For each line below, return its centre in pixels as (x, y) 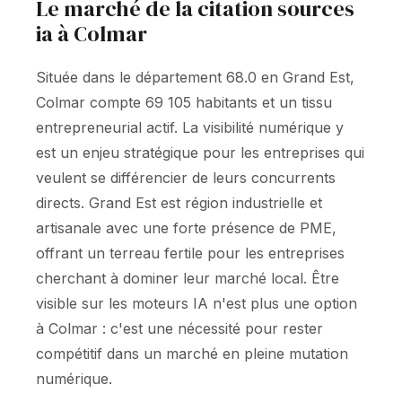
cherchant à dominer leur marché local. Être (188, 278)
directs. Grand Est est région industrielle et (179, 203)
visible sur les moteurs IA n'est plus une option (197, 303)
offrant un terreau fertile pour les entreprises (190, 253)
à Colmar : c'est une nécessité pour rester (179, 328)
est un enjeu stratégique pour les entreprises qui (200, 153)
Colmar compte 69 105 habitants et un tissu (184, 102)
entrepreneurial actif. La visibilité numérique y (190, 127)
